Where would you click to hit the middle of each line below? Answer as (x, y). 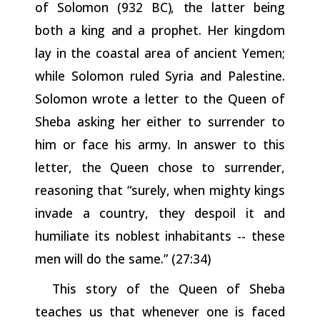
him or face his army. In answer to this (160, 144)
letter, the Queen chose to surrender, (160, 167)
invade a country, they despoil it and (160, 212)
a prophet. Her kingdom (212, 30)
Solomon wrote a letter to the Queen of (160, 98)
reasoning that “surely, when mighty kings (160, 190)
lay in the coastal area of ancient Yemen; (160, 52)
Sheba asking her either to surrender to (160, 121)
